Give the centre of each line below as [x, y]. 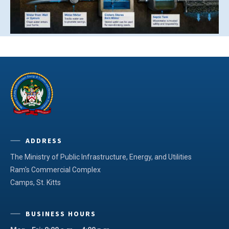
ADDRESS [44, 140]
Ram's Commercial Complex [55, 169]
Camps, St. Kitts [36, 182]
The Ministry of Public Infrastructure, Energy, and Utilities [101, 157]
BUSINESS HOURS [61, 213]
